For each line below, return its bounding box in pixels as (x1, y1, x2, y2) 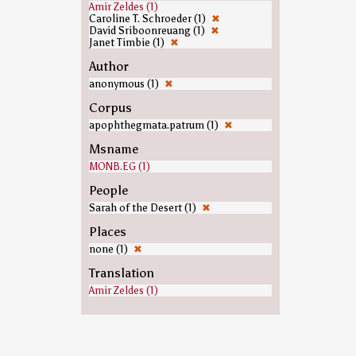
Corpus (88, 100, 132, 115)
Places (88, 224, 126, 239)
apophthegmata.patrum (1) (88, 119, 221, 131)
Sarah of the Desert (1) (88, 202, 199, 214)
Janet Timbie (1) (88, 37, 167, 48)
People (88, 183, 128, 198)
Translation (88, 265, 154, 281)
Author (88, 59, 129, 74)
